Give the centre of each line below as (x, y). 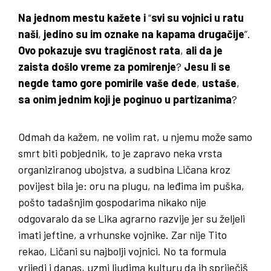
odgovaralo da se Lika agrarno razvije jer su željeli (132, 219)
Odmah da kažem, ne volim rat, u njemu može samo (135, 137)
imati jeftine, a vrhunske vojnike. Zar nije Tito (122, 235)
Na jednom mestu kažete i (82, 18)
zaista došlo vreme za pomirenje (97, 67)
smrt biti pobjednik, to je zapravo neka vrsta (120, 153)
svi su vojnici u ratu (198, 18)
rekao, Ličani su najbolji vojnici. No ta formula (122, 251)
